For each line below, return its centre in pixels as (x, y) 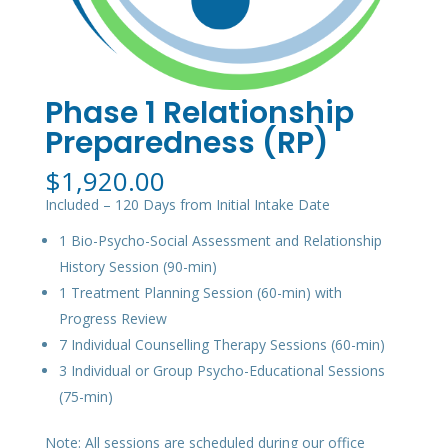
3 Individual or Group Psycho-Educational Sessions (221, 371)
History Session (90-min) (137, 267)
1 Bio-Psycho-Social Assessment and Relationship (220, 241)
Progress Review (112, 319)
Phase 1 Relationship (199, 113)
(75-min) (85, 397)
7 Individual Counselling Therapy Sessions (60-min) (221, 345)
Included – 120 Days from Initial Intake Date (187, 205)
